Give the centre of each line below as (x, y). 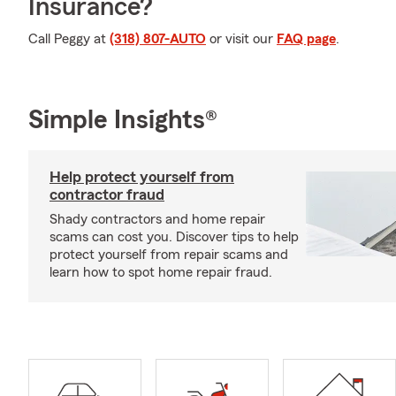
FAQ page (306, 39)
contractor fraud (107, 194)
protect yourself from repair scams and (169, 255)
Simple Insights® (123, 120)
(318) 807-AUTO (158, 39)
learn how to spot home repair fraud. (161, 272)
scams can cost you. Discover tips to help (174, 237)
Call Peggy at (69, 39)
